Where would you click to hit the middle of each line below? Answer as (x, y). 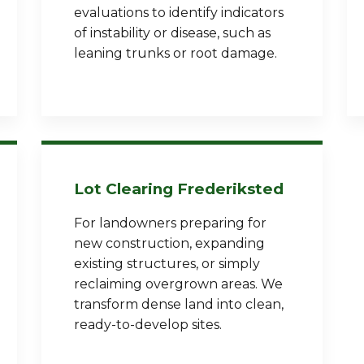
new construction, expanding (169, 243)
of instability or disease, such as (172, 33)
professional (152, 156)
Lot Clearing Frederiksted (178, 189)
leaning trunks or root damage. (175, 53)
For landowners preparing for (170, 223)
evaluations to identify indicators (178, 13)
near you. (219, 156)
